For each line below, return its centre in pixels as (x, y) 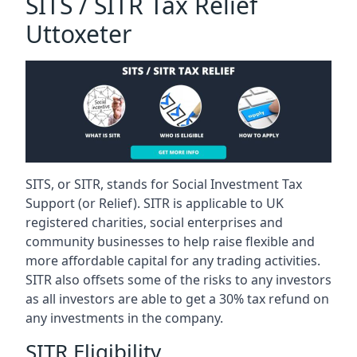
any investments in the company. (124, 318)
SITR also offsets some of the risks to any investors (178, 280)
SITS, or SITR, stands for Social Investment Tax (164, 184)
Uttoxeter (78, 34)
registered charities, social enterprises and (154, 222)
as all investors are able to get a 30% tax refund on (177, 299)
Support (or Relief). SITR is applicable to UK (155, 203)
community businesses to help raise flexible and (170, 241)
